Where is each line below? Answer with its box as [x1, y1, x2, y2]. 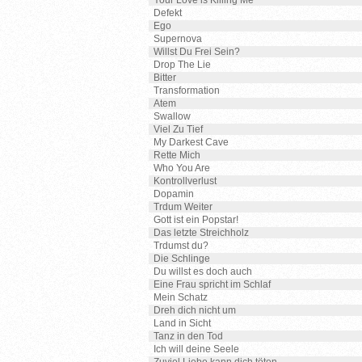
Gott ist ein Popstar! [154, 214, 238, 225]
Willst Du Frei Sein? [154, 46, 240, 57]
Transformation [154, 85, 220, 96]
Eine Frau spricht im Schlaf [154, 279, 271, 290]
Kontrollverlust [154, 175, 217, 187]
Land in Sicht [154, 318, 211, 329]
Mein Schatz [154, 292, 208, 303]
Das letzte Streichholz [154, 227, 249, 238]
